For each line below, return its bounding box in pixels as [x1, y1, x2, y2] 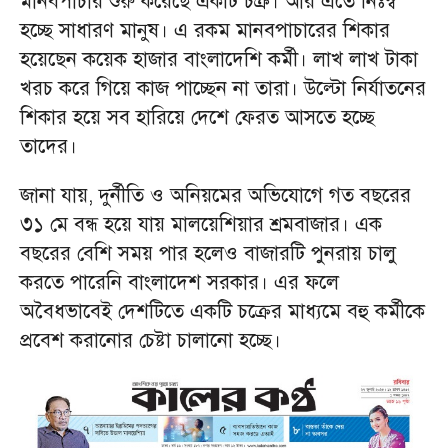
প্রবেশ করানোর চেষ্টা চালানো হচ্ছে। [20, 328, 281, 354]
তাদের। [20, 134, 77, 160]
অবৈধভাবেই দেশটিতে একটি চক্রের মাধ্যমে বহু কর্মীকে [20, 299, 425, 325]
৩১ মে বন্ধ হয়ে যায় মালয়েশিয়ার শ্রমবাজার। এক [20, 212, 382, 238]
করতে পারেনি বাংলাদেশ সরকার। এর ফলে [20, 270, 339, 296]
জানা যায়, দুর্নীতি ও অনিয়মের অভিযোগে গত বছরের [20, 183, 411, 209]
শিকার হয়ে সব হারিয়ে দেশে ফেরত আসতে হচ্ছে [20, 105, 375, 131]
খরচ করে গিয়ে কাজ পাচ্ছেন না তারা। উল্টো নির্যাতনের [20, 76, 426, 102]
